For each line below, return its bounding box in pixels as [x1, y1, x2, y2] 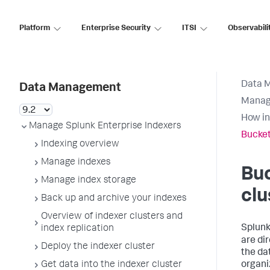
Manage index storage [41, 176, 136, 186]
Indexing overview [41, 140, 119, 149]
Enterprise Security [81, 24, 151, 33]
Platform [19, 24, 50, 33]
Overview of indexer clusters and [41, 212, 183, 222]
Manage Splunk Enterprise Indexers [29, 122, 181, 131]
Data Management [19, 83, 121, 95]
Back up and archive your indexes [41, 194, 186, 204]
